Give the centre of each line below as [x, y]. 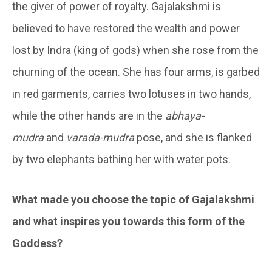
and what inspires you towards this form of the [128, 221]
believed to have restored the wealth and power [126, 28]
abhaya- [185, 115]
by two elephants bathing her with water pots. [121, 159]
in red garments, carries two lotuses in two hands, [131, 93]
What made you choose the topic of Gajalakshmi [133, 199]
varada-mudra [100, 137]
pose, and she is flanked [193, 137]
